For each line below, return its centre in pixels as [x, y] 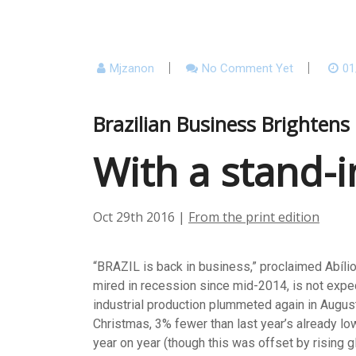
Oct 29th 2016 [135, 217]
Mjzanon [132, 68]
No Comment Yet [248, 68]
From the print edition [254, 217]
